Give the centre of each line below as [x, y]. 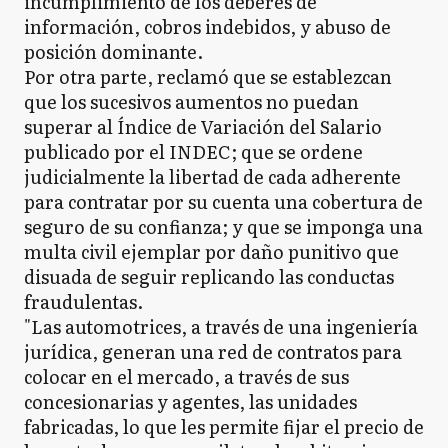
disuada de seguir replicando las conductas [209, 276]
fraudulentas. [83, 301]
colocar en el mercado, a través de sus [186, 376]
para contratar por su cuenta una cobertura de [223, 201]
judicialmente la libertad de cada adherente [212, 176]
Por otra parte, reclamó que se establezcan [208, 76]
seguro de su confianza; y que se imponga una [223, 226]
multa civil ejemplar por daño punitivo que [211, 251]
